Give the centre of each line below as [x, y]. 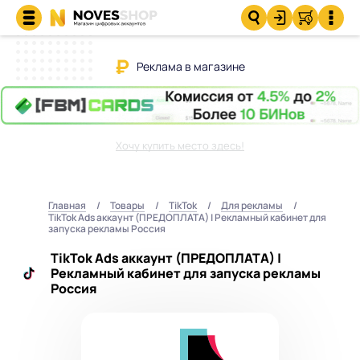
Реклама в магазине [190, 66]
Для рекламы [252, 205]
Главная [67, 205]
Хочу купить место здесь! [180, 145]
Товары [127, 205]
